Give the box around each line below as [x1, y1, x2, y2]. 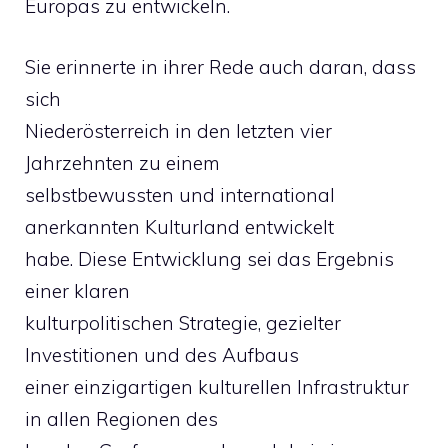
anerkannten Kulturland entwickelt [25, 214, 334, 239]
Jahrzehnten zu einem [25, 150, 220, 175]
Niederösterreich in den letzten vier [25, 118, 332, 143]
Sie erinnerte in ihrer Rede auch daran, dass [25, 54, 416, 79]
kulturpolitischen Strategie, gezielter [25, 310, 341, 335]
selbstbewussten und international [25, 182, 335, 207]
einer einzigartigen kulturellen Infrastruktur [25, 374, 409, 399]
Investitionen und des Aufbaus [25, 342, 299, 367]
